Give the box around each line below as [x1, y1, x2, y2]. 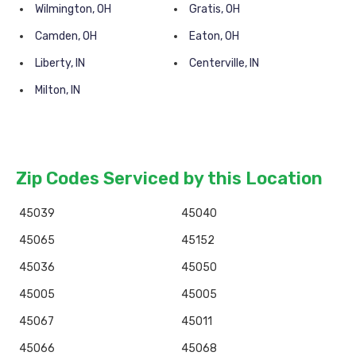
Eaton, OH [189, 29, 239, 44]
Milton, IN [35, 83, 80, 98]
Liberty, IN [35, 56, 85, 71]
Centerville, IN [189, 56, 259, 71]
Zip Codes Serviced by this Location [16, 168, 323, 190]
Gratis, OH [189, 2, 240, 17]
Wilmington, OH [35, 2, 111, 17]
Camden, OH [35, 29, 97, 44]
